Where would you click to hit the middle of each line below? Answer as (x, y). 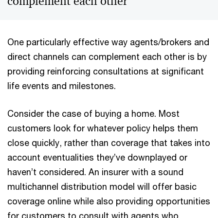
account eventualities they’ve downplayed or (97, 157)
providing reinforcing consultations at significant (106, 71)
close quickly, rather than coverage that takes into (109, 143)
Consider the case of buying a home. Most (93, 113)
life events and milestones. (62, 86)
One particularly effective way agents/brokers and (108, 42)
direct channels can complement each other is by (107, 56)
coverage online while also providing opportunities (109, 201)
